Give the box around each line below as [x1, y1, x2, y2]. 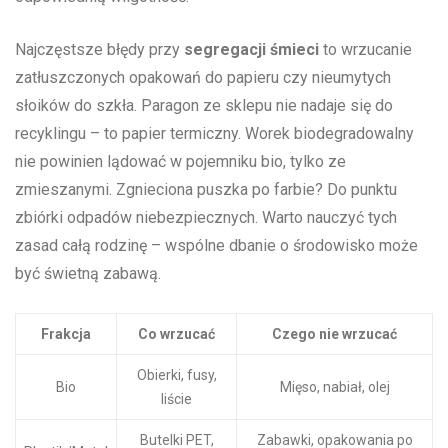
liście [161, 391, 192, 408]
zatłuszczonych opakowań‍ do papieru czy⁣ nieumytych [15, 68, 391, 88]
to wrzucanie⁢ [319, 40, 412, 60]
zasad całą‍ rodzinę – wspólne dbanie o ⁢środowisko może [15, 236, 418, 256]
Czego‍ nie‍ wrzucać [272, 326, 397, 343]
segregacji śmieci [184, 40, 319, 60]
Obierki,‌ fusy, [136, 367, 217, 384]
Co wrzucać [138, 326, 215, 343]
